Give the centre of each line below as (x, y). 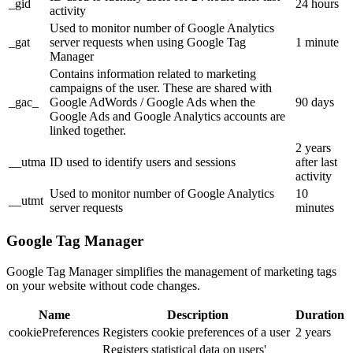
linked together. (88, 131)
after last (316, 162)
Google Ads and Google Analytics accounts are (167, 117)
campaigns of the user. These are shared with (161, 88)
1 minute (317, 43)
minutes (315, 208)
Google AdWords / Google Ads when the (152, 102)
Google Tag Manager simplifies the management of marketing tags (171, 271)
